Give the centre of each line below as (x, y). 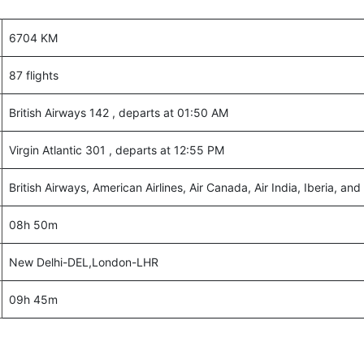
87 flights (34, 75)
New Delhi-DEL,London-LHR (84, 262)
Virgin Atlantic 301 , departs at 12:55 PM (117, 150)
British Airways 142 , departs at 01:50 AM (119, 113)
